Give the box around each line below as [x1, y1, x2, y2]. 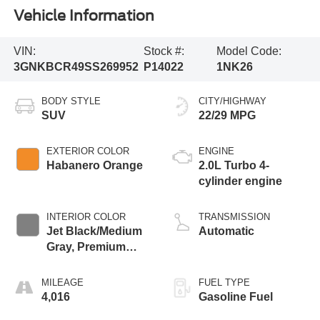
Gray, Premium [46, 240, 126, 253]
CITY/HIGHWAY [199, 95, 266, 106]
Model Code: [216, 45, 281, 58]
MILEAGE [41, 276, 84, 288]
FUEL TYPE [199, 276, 250, 288]
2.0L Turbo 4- [199, 159, 269, 171]
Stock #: [143, 45, 184, 58]
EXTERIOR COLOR [46, 145, 129, 156]
